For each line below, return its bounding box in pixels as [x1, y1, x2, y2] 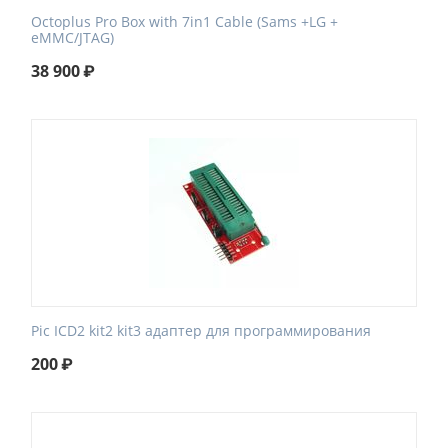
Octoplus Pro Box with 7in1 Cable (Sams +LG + [31, 12, 338, 31]
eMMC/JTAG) [31, 28, 114, 47]
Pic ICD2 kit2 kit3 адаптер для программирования [31, 321, 371, 340]
